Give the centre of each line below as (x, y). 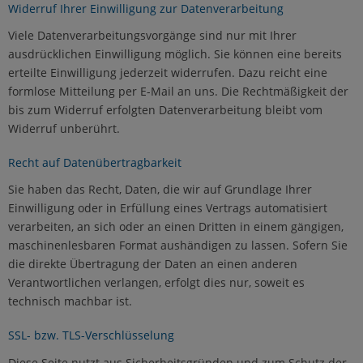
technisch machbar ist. (70, 301)
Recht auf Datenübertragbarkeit (95, 163)
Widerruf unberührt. (64, 129)
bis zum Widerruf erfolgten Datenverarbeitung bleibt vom (165, 110)
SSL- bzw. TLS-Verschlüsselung (91, 335)
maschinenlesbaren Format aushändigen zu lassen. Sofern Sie (178, 246)
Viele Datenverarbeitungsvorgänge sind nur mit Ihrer (152, 36)
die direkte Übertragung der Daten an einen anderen (153, 264)
